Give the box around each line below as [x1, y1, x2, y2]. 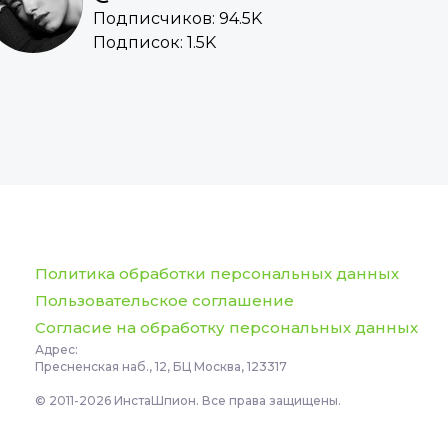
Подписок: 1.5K [92, 33, 216, 53]
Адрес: [34, 342, 78, 358]
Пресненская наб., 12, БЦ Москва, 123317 [34, 359, 287, 375]
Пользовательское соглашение [34, 291, 294, 311]
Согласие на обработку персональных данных [34, 318, 418, 338]
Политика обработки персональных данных [34, 264, 399, 284]
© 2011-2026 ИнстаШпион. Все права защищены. [34, 393, 341, 409]
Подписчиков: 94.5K [92, 9, 262, 29]
